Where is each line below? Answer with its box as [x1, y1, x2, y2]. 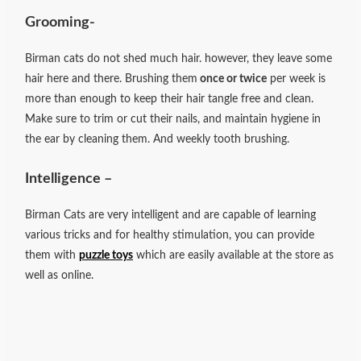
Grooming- [25, 15, 96, 31]
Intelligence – [25, 171, 113, 187]
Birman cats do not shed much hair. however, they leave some [25, 53, 333, 65]
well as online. [25, 270, 94, 282]
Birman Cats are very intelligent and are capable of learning [25, 210, 317, 222]
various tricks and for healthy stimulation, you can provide [25, 230, 315, 242]
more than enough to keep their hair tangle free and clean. [25, 93, 314, 106]
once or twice [197, 73, 268, 85]
